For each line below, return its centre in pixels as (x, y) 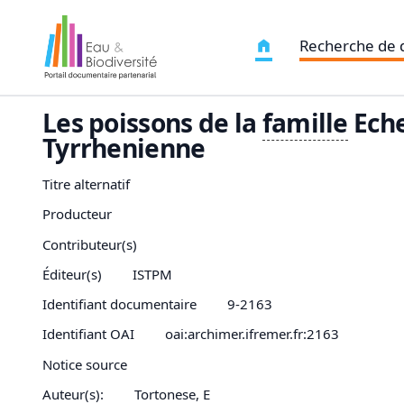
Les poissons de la (152, 123)
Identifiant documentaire (119, 304)
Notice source (85, 364)
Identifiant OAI (88, 334)
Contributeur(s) (90, 244)
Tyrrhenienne (124, 148)
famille (305, 123)
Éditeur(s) (72, 274)
